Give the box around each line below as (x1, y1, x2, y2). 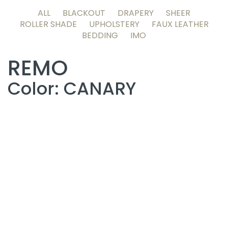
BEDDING (82, 30, 118, 41)
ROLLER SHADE (19, 18, 77, 30)
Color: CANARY (8, 76, 136, 101)
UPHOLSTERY (89, 18, 139, 30)
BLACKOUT (63, 7, 105, 19)
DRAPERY (118, 7, 154, 19)
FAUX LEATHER (151, 18, 209, 30)
